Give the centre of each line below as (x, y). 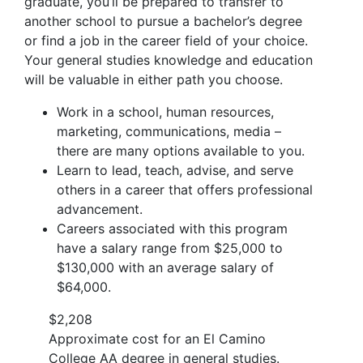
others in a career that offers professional (185, 190)
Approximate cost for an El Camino (157, 339)
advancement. (100, 209)
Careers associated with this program (172, 228)
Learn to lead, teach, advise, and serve (175, 170)
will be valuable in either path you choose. (154, 79)
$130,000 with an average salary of (165, 267)
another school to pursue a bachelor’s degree (163, 21)
